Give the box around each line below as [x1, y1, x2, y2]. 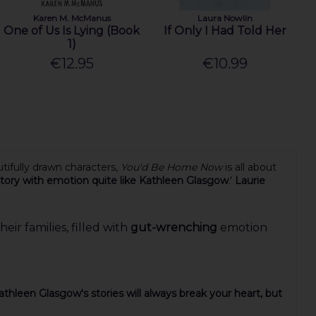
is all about [224, 161, 276, 174]
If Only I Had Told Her [163, 23, 286, 37]
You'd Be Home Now [120, 161, 225, 174]
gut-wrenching [130, 221, 217, 235]
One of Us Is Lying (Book [4, 23, 140, 37]
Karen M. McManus [32, 12, 111, 23]
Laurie [231, 174, 265, 188]
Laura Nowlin [197, 12, 253, 23]
